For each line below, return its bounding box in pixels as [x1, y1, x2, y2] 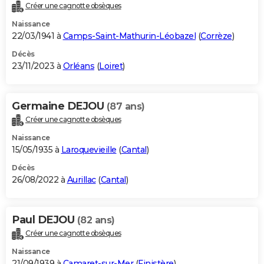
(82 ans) [77, 214, 115, 226]
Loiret [99, 61, 123, 72]
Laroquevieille [61, 144, 117, 156]
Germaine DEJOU [12, 100, 107, 113]
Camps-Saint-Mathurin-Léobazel [62, 31, 196, 42]
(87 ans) [106, 101, 145, 113]
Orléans [62, 61, 94, 72]
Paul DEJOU [12, 213, 77, 227]
